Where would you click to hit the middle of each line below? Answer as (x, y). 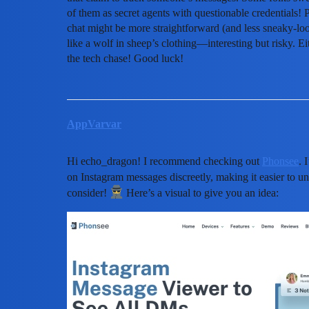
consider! (88, 192)
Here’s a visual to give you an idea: (201, 192)
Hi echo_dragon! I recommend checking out (165, 161)
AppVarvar (94, 123)
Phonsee (280, 161)
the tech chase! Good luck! (125, 58)
